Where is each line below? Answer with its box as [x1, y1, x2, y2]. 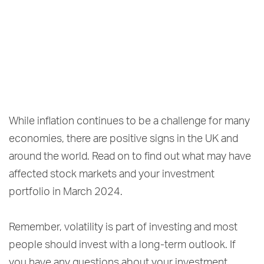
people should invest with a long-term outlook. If [9, 240, 236, 251]
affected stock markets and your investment [9, 169, 214, 180]
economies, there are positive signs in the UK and [9, 134, 238, 145]
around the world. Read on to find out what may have [9, 151, 251, 163]
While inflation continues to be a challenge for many [9, 116, 250, 127]
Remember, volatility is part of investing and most [9, 222, 237, 233]
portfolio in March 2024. [9, 187, 123, 198]
